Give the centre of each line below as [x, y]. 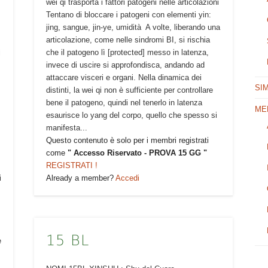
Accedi [127, 178]
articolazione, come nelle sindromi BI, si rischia [128, 39]
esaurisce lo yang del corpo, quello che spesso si [131, 115]
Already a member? [80, 178]
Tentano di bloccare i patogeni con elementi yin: [128, 14]
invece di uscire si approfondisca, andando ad [125, 65]
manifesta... [66, 127]
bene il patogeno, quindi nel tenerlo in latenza [124, 102]
